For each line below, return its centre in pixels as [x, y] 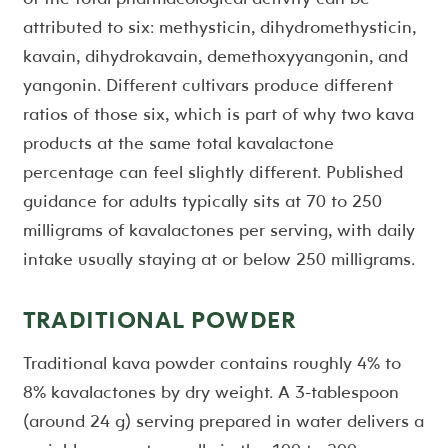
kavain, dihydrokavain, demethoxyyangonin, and [215, 56]
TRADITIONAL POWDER [159, 319]
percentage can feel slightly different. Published [212, 172]
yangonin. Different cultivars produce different [207, 85]
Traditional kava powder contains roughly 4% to [211, 363]
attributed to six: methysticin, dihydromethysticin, [219, 27]
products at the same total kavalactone [178, 143]
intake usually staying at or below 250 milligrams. [218, 259]
